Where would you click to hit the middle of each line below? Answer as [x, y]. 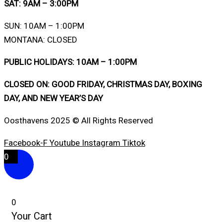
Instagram [101, 143]
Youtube [65, 143]
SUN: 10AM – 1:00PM [44, 26]
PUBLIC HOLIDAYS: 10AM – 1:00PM [70, 62]
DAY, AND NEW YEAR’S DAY [54, 98]
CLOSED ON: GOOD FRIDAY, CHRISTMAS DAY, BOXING [103, 84]
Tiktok [134, 143]
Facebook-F [26, 143]
